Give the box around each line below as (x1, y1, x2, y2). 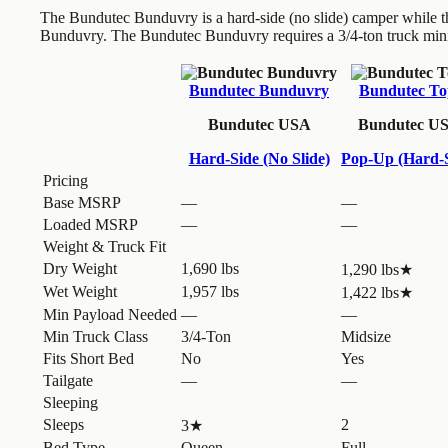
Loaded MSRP (43, 215, 138, 233)
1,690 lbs (181, 259, 239, 277)
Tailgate (43, 371, 93, 389)
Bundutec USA (207, 115, 311, 133)
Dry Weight (43, 259, 117, 277)
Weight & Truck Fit (43, 237, 166, 255)
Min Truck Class (43, 327, 148, 345)
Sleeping (43, 393, 98, 411)
